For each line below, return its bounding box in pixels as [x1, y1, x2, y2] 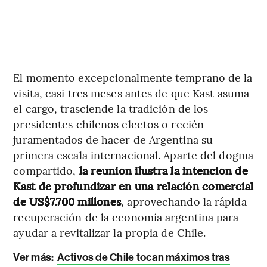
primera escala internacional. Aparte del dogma [13, 147, 253, 162]
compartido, [13, 162, 76, 178]
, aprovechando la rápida [121, 193, 247, 209]
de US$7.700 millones [13, 193, 122, 209]
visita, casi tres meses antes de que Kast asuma [13, 85, 250, 100]
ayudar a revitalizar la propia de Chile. [13, 224, 206, 240]
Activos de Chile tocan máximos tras [57, 250, 230, 264]
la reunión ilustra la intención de [76, 162, 248, 178]
